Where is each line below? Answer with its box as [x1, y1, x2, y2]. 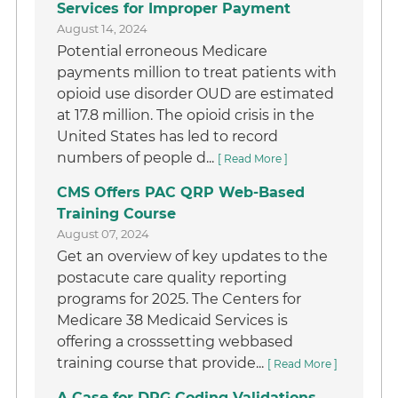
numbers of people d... [57, 149, 219, 166]
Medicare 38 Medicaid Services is [57, 312, 289, 329]
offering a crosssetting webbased [57, 333, 294, 350]
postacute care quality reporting [57, 269, 288, 286]
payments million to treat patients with [57, 64, 338, 81]
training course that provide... [57, 354, 268, 371]
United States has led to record [57, 128, 279, 145]
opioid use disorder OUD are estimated [57, 85, 335, 102]
